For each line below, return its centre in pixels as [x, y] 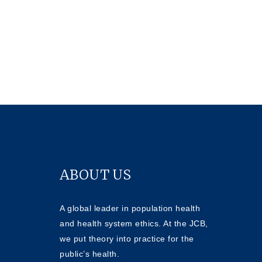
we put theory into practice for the [127, 238]
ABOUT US [95, 174]
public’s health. [89, 254]
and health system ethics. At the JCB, [134, 223]
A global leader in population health [130, 208]
